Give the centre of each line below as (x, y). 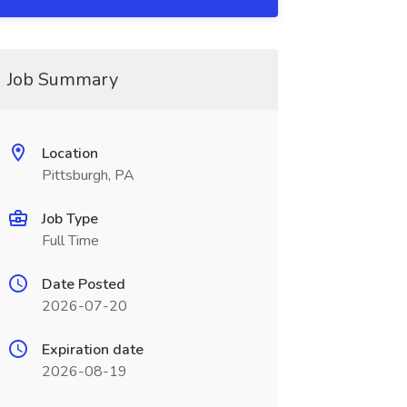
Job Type (69, 219)
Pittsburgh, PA (88, 175)
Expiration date (92, 350)
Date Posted (83, 284)
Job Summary (62, 79)
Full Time (70, 241)
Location (69, 154)
